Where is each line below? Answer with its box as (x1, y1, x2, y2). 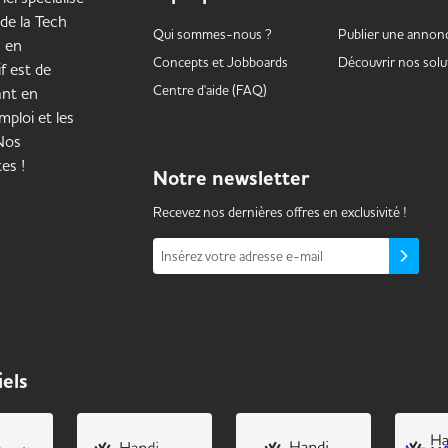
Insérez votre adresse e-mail (160, 248, 323, 264)
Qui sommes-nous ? (152, 26, 272, 42)
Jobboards (226, 54, 288, 70)
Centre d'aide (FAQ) (152, 82, 267, 98)
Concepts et (152, 54, 227, 70)
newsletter (211, 165, 310, 192)
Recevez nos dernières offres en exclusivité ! (152, 204, 407, 220)
